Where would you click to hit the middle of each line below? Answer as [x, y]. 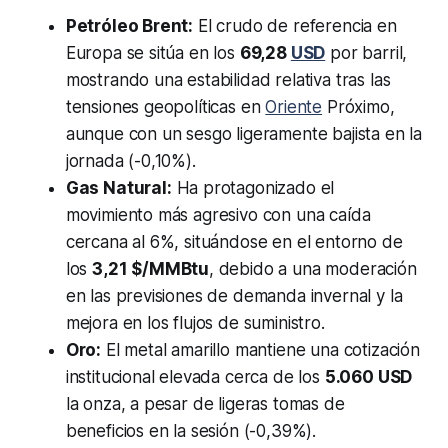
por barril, [366, 53]
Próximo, [358, 107]
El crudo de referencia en [295, 26]
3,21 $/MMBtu [150, 269]
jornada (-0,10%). [130, 161]
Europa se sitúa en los [152, 53]
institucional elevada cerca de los [195, 377]
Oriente [294, 107]
